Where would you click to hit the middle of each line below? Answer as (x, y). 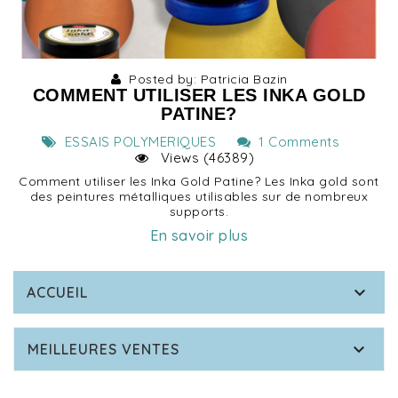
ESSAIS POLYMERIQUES (136, 142)
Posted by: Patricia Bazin (204, 80)
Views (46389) (202, 158)
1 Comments (295, 142)
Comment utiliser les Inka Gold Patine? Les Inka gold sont (199, 182)
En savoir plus (199, 236)
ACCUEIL (57, 293)
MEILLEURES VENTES (103, 350)
